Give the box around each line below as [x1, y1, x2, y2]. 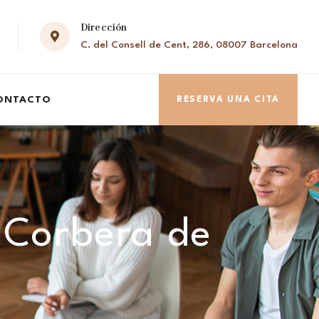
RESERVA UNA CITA [176, 95, 280, 104]
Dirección [80, 21, 127, 35]
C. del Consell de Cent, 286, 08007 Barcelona [80, 40, 298, 51]
